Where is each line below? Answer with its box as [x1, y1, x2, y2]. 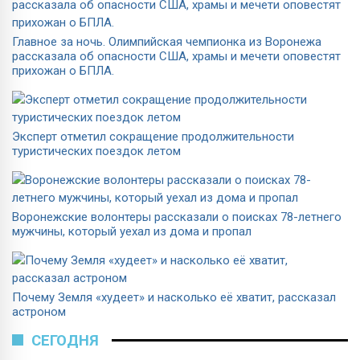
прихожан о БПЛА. [12, 63, 114, 78]
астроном [12, 304, 66, 319]
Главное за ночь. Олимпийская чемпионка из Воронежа [12, 34, 321, 49]
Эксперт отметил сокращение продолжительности [12, 129, 294, 144]
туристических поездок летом [12, 143, 181, 158]
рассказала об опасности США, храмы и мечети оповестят [12, 48, 341, 63]
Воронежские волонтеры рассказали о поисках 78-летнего [12, 209, 342, 224]
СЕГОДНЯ [31, 331, 99, 350]
